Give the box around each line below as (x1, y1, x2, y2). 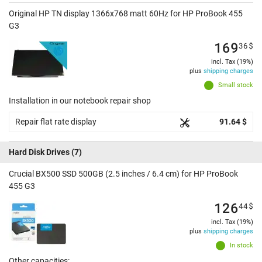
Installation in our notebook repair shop (9, 96, 151, 106)
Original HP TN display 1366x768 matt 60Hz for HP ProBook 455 (9, 9, 243, 19)
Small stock (218, 81, 253, 89)
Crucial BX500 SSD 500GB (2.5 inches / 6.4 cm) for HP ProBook (9, 169, 238, 179)
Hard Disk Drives (9, 147, 70, 157)
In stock (230, 242, 253, 250)
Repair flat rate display (15, 117, 96, 127)
